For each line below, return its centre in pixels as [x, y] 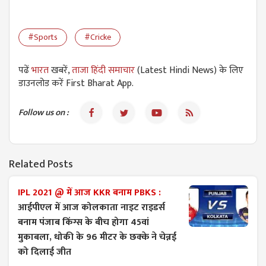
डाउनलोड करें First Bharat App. [76, 83]
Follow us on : [44, 112]
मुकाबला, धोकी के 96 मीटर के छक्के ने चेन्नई [97, 237]
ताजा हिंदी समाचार [103, 70]
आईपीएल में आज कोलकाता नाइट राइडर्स [91, 207]
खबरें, [61, 70]
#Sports [43, 37]
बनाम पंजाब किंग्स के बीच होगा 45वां [83, 222]
